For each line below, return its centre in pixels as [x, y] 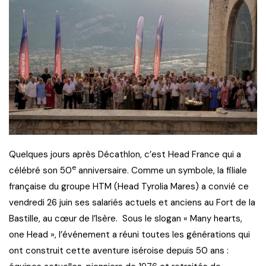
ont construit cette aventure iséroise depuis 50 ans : [119, 250]
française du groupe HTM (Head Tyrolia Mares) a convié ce [129, 186]
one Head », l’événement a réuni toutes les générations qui [129, 234]
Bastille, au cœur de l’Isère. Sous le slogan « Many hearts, [126, 218]
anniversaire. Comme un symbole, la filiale [161, 170]
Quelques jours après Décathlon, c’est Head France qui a [125, 154]
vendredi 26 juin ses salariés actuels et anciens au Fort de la [132, 202]
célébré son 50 [40, 170]
